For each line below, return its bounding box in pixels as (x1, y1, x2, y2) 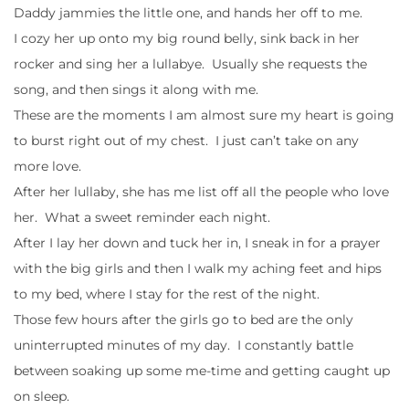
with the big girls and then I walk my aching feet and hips (14, 259, 382, 277)
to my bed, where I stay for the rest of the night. (14, 285, 320, 302)
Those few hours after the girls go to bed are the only (14, 310, 353, 328)
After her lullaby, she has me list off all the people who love (14, 183, 389, 200)
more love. (14, 157, 81, 174)
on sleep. (14, 387, 69, 404)
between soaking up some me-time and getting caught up (14, 362, 390, 379)
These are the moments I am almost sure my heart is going (14, 106, 394, 123)
